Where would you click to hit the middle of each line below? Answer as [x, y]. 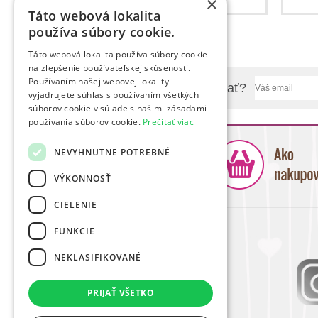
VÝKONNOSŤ [83, 178]
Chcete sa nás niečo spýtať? [165, 88]
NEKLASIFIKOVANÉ [98, 257]
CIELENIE [76, 204]
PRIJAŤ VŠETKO [121, 293]
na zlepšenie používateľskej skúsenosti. [110, 68]
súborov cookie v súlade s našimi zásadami [118, 108]
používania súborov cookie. [86, 122]
